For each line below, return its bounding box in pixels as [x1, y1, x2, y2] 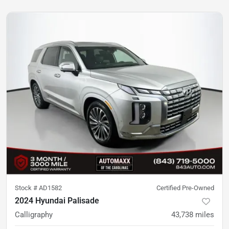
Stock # [15, 184, 39, 192]
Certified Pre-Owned [156, 184, 214, 192]
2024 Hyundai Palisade [15, 195, 99, 205]
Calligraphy [15, 210, 53, 219]
